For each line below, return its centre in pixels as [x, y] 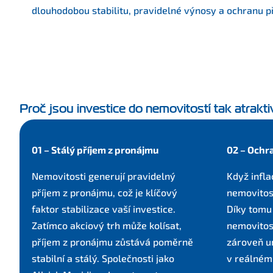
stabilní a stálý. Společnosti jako [103, 258]
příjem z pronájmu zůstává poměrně [112, 242]
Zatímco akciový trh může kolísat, [107, 225]
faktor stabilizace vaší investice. [104, 209]
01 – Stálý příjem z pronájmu [95, 150]
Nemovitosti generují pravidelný [104, 176]
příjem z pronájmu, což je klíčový [105, 192]
